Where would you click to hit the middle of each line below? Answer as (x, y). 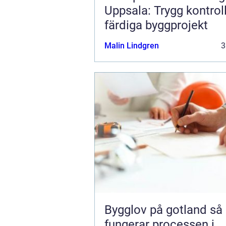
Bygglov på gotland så (157, 210)
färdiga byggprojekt (156, 25)
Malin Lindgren (132, 45)
